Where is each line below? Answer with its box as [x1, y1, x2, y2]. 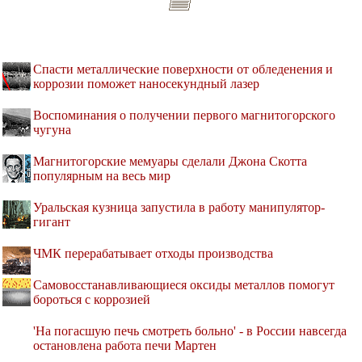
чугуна [33, 122, 71, 137]
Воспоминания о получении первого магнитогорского [33, 107, 335, 122]
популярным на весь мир [33, 168, 170, 183]
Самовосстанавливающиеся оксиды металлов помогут [33, 277, 335, 292]
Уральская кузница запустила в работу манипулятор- [33, 200, 325, 214]
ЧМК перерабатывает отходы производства [33, 246, 273, 260]
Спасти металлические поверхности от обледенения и [33, 61, 333, 76]
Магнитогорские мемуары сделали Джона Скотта [33, 154, 307, 168]
